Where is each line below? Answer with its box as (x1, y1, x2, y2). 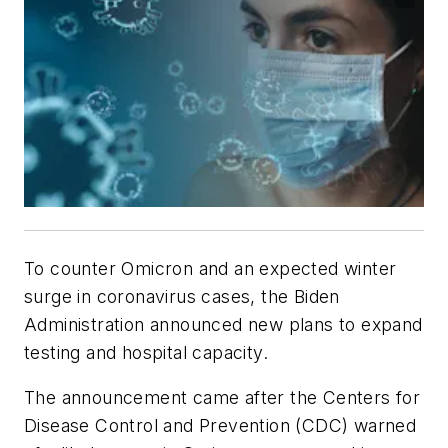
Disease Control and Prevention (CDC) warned (24, 415, 417, 437)
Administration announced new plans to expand (24, 313, 423, 335)
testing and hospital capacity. (24, 341, 268, 363)
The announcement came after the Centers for (24, 387, 421, 409)
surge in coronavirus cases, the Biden (24, 285, 340, 307)
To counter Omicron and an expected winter (24, 257, 397, 279)
